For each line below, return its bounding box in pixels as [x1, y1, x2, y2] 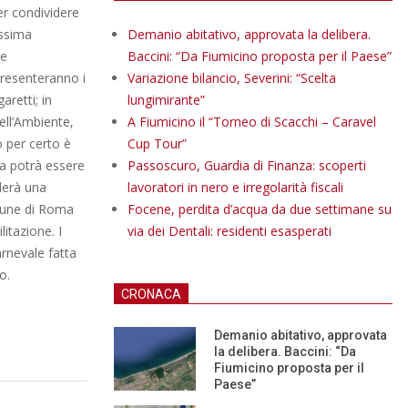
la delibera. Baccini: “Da [214, 344, 356, 359]
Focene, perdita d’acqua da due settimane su [127, 200, 392, 218]
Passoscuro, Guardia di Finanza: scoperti [127, 157, 366, 174]
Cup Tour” [127, 135, 187, 152]
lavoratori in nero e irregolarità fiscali [127, 178, 343, 196]
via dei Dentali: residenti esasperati [127, 222, 331, 240]
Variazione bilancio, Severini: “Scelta [127, 69, 336, 87]
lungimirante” [127, 91, 205, 108]
